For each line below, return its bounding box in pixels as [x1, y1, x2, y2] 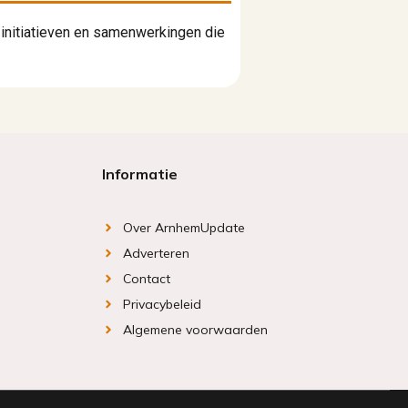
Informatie [102, 165, 178, 184]
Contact [122, 270, 170, 288]
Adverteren [122, 245, 189, 262]
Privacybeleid [122, 296, 201, 313]
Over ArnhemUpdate [122, 219, 245, 237]
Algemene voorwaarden [122, 321, 268, 339]
